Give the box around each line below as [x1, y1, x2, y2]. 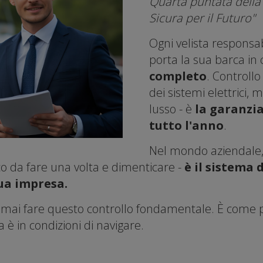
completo [149, 68, 207, 84]
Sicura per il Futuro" [149, 9, 255, 26]
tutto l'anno [149, 117, 224, 133]
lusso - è [149, 100, 195, 117]
